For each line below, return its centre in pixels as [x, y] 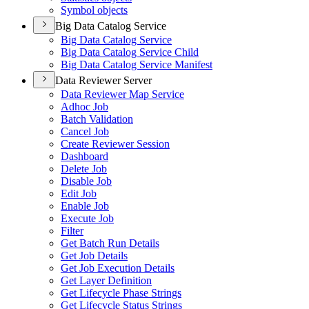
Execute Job [87, 218]
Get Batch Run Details [110, 243]
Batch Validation [97, 119]
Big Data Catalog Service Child [130, 52]
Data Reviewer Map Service [122, 94]
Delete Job [84, 169]
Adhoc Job [84, 107]
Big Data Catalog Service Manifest [137, 64]
